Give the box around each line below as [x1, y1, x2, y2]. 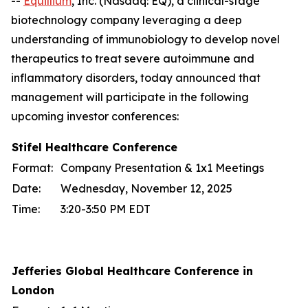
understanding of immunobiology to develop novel [11, 32, 280, 46]
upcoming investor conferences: [11, 109, 179, 123]
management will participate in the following [11, 90, 249, 104]
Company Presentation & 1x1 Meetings [60, 161, 264, 175]
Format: [12, 161, 53, 175]
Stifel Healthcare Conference [12, 140, 177, 154]
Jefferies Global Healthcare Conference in [12, 264, 253, 278]
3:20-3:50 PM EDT [60, 202, 151, 216]
